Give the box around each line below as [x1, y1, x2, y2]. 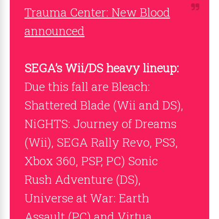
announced [24, 23, 85, 39]
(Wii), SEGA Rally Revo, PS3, [24, 134, 178, 150]
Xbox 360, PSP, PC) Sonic [24, 153, 158, 169]
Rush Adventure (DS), [24, 172, 141, 187]
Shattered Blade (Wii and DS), [24, 97, 183, 113]
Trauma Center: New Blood [24, 4, 170, 20]
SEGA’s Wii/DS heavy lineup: [24, 60, 179, 76]
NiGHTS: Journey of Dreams [24, 116, 176, 131]
